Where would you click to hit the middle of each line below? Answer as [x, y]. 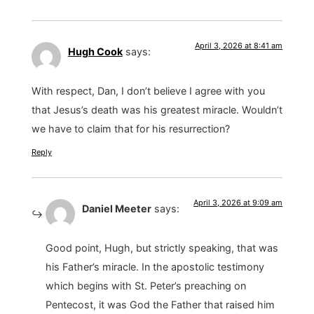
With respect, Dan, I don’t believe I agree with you [148, 91]
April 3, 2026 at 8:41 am [239, 45]
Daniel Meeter [116, 208]
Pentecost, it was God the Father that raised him [160, 305]
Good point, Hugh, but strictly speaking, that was [162, 248]
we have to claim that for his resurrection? [130, 129]
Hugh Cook [95, 51]
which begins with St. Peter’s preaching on [145, 286]
